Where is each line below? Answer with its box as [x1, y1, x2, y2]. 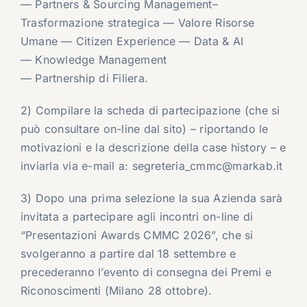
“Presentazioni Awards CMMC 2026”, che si [20, 228, 254, 242]
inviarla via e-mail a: [20, 158, 132, 173]
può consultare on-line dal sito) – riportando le [20, 121, 269, 136]
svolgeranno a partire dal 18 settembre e [20, 246, 236, 260]
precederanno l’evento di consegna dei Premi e [20, 265, 271, 279]
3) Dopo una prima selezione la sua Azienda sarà [20, 191, 283, 205]
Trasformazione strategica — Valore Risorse [20, 15, 255, 29]
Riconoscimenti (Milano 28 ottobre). [20, 283, 212, 297]
